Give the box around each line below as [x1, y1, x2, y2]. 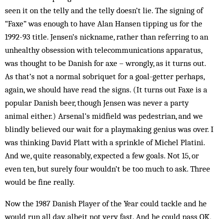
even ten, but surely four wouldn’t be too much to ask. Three [5, 164, 210, 174]
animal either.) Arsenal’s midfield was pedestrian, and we [5, 111, 203, 121]
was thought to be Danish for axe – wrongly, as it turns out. [5, 58, 206, 68]
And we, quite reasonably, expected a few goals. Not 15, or [5, 151, 199, 160]
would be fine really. [5, 177, 75, 187]
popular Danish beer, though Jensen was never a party [5, 98, 189, 108]
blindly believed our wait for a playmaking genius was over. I [5, 124, 214, 134]
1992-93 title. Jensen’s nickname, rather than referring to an [5, 32, 208, 42]
